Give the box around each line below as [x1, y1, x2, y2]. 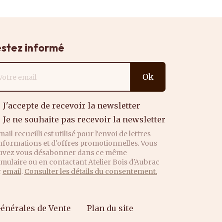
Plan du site [87, 203, 133, 213]
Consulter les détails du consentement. [24, 167, 157, 176]
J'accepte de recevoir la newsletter [3, 101, 140, 111]
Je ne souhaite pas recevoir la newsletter [3, 114, 166, 124]
